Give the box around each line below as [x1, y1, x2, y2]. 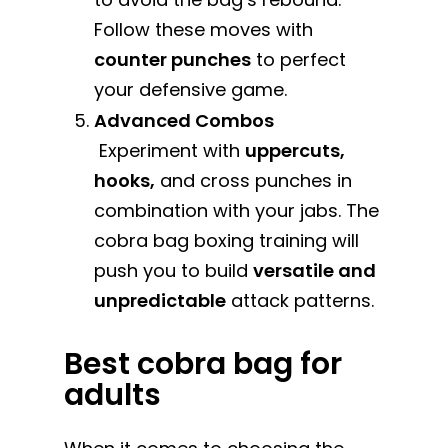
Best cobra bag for [64, 342, 343, 385]
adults [64, 373, 162, 416]
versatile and [253, 257, 377, 283]
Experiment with [94, 137, 246, 163]
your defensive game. [94, 76, 288, 102]
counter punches [94, 46, 252, 72]
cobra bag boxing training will [94, 227, 360, 253]
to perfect [251, 46, 347, 72]
